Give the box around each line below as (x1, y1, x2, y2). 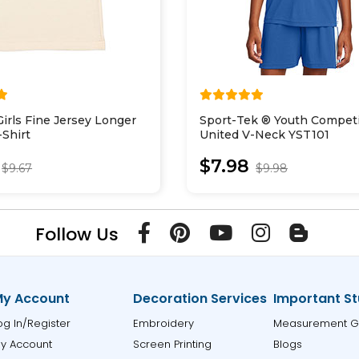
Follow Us (35, 222, 119, 247)
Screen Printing (132, 337, 212, 352)
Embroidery (132, 316, 194, 331)
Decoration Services (132, 289, 267, 308)
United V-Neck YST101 (200, 127, 330, 142)
